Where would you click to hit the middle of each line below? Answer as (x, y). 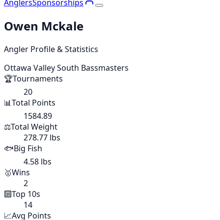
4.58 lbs (38, 161)
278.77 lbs (42, 137)
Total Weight (34, 126)
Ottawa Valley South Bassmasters (66, 68)
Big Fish (28, 148)
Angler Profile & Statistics (51, 49)
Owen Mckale (44, 26)
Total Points (34, 102)
